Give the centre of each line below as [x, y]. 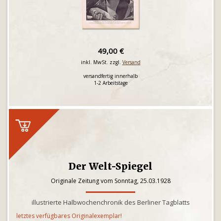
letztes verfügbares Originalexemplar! [69, 216]
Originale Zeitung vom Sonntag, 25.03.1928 [110, 181]
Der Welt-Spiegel [110, 166]
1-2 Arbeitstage [110, 83]
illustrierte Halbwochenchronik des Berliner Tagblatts [110, 202]
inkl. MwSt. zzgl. [101, 62]
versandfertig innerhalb [110, 76]
